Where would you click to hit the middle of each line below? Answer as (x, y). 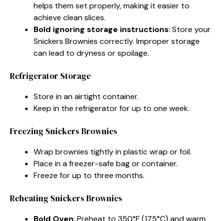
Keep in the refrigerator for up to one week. (111, 108)
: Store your (190, 29)
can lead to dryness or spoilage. (91, 53)
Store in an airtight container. (86, 96)
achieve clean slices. (70, 17)
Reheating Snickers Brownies (66, 198)
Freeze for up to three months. (89, 175)
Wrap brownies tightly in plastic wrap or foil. (112, 151)
